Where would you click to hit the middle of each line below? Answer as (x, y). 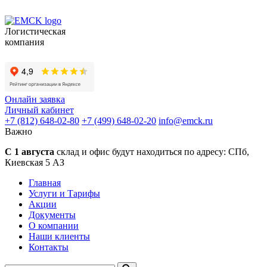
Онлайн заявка (35, 99)
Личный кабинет (39, 110)
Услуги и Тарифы (64, 193)
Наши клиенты (59, 236)
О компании (54, 226)
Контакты (49, 247)
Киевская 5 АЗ (35, 162)
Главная (45, 183)
